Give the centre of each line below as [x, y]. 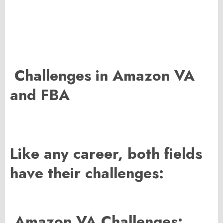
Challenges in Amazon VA [102, 76]
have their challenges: [87, 173]
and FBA [40, 95]
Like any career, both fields [106, 154]
